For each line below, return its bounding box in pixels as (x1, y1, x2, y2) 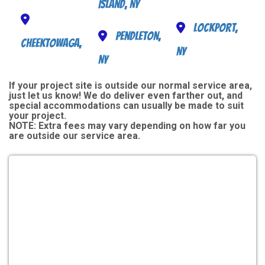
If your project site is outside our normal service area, (9, 80, 252, 92)
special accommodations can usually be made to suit (9, 100, 244, 112)
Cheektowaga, (21, 36, 82, 50)
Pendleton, (115, 30, 161, 43)
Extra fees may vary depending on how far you (36, 120, 245, 132)
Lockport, (193, 21, 238, 35)
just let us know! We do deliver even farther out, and (9, 90, 243, 102)
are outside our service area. (9, 130, 140, 142)
